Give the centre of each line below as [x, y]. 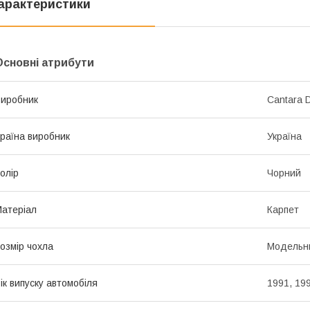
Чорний [284, 173]
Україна [284, 137]
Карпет [283, 210]
